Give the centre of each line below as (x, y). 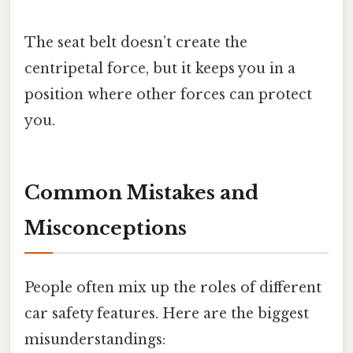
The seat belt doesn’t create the (136, 42)
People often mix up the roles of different (173, 287)
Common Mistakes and (141, 193)
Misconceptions (106, 229)
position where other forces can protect (168, 94)
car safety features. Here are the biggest (167, 313)
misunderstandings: (95, 339)
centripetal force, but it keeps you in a (160, 68)
